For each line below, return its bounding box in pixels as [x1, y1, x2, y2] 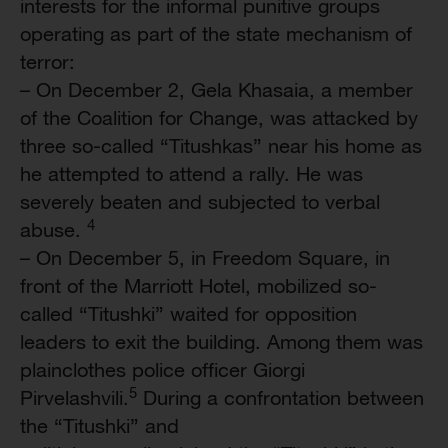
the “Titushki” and [20, 414, 179, 437]
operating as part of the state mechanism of [20, 22, 412, 45]
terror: [20, 50, 75, 73]
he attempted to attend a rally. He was [20, 162, 363, 185]
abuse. [20, 218, 87, 241]
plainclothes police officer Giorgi [20, 358, 305, 381]
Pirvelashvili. [20, 386, 129, 409]
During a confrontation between [137, 386, 424, 409]
